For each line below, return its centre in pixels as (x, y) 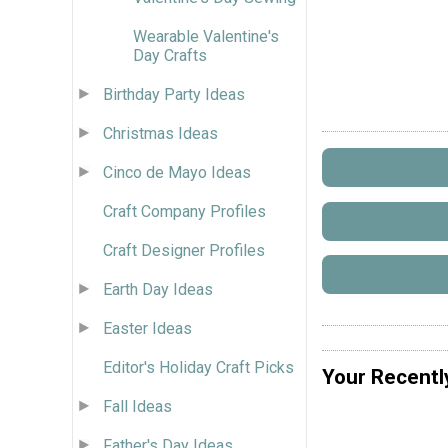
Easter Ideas (147, 328)
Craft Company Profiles (184, 211)
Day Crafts (170, 55)
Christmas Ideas (160, 133)
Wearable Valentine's (206, 36)
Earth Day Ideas (158, 289)
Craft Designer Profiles (184, 250)
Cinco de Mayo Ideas (177, 172)
